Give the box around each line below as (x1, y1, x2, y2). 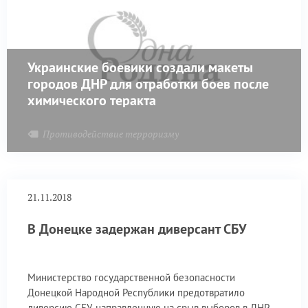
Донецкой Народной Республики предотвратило (27, 285, 245, 299)
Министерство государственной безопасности (27, 270, 235, 284)
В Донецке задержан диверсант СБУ (27, 219, 246, 238)
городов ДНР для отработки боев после (27, 74, 269, 93)
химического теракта (27, 91, 156, 109)
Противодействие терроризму (43, 126, 179, 140)
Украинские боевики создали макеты (27, 58, 253, 76)
